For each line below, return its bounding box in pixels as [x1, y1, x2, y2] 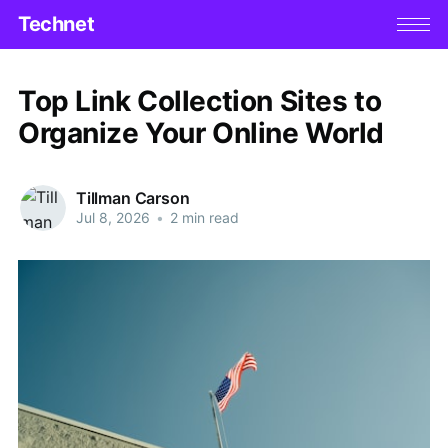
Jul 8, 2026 [75, 209, 150, 227]
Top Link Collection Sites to [17, 83, 382, 118]
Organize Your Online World [17, 115, 385, 150]
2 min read [165, 209, 239, 227]
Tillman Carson [75, 188, 190, 209]
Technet [17, 12, 95, 37]
